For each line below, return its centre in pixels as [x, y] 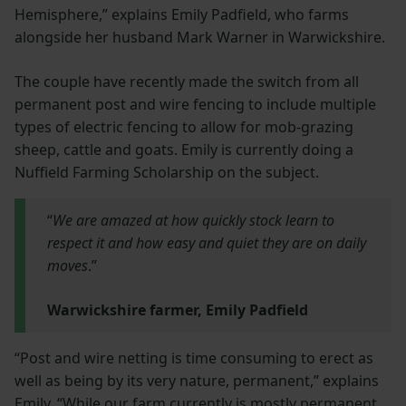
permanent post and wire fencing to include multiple [195, 104]
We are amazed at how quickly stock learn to [193, 220]
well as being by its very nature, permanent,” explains [197, 380]
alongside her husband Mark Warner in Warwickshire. [200, 37]
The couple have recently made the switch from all [187, 81]
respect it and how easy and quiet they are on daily [207, 242]
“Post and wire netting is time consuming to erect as [194, 358]
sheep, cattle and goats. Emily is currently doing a [184, 149]
